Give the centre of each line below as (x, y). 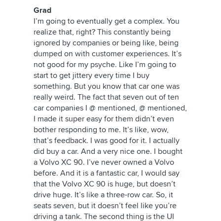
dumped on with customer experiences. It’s (108, 54)
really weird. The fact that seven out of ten (106, 97)
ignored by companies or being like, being (106, 43)
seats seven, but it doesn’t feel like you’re (105, 206)
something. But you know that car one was (107, 86)
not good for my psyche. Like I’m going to (105, 65)
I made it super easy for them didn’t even (104, 119)
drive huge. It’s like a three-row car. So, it (103, 195)
